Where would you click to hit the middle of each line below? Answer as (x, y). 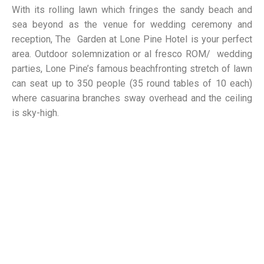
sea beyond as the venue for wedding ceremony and (132, 25)
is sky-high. (35, 113)
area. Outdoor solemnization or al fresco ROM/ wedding (132, 54)
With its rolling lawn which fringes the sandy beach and (132, 10)
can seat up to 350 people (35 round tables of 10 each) (132, 84)
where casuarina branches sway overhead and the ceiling (132, 98)
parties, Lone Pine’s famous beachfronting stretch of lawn (132, 69)
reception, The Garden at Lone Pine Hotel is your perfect (132, 39)
